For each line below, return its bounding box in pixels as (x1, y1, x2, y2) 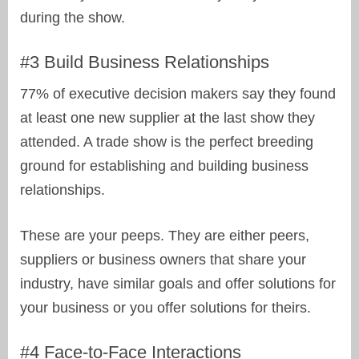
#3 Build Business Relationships (20, 52, 269, 73)
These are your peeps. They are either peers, (20, 228, 309, 244)
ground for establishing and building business (20, 158, 309, 175)
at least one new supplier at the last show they (20, 110, 315, 127)
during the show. (20, 10, 125, 26)
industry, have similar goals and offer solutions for (20, 276, 336, 292)
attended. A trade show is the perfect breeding (20, 134, 313, 151)
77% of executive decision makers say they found (20, 86, 336, 103)
